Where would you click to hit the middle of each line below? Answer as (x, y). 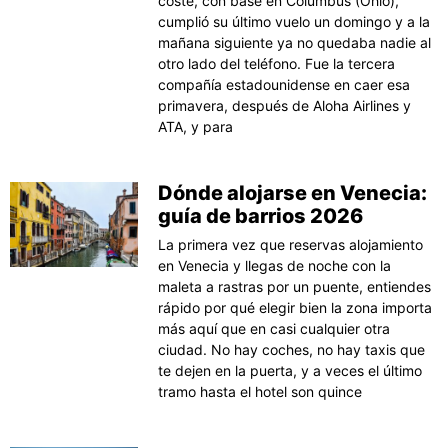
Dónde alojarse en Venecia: (293, 192)
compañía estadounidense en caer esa (284, 84)
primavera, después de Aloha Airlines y (285, 105)
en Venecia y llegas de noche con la (275, 265)
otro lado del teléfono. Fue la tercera (277, 63)
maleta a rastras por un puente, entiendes (295, 286)
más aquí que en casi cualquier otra (274, 328)
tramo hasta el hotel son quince (260, 391)
